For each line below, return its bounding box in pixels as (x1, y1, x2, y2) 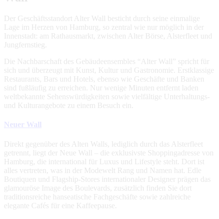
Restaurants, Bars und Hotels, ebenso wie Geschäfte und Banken (4, 75, 204, 84)
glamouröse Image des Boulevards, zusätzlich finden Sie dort (4, 183, 192, 192)
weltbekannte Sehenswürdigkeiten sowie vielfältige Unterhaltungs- (4, 92, 210, 101)
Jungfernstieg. (4, 41, 47, 49)
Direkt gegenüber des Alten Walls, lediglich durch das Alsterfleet (4, 139, 203, 148)
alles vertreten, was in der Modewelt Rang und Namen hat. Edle (4, 166, 201, 175)
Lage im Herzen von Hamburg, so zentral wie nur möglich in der (4, 23, 204, 32)
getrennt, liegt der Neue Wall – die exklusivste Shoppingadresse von (4, 148, 214, 157)
